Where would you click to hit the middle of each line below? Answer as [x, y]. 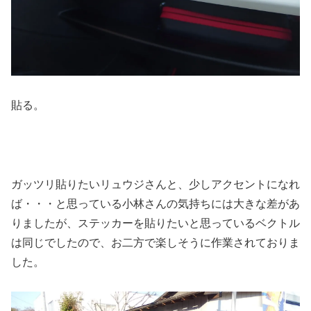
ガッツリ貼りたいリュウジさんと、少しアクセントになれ [155, 184]
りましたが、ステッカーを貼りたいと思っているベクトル [155, 223]
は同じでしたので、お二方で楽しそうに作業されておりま [155, 242]
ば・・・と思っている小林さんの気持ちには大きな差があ [155, 203]
